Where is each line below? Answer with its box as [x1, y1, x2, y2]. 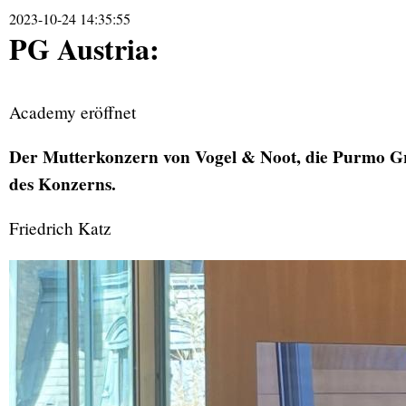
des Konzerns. [9, 171, 116, 198]
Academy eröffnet [9, 101, 136, 124]
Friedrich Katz [9, 217, 111, 240]
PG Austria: [9, 27, 159, 70]
